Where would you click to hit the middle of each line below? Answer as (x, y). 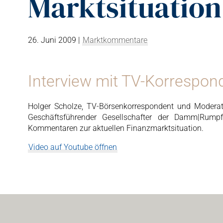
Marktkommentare (115, 40)
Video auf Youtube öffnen (72, 147)
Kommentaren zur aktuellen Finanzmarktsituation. (115, 128)
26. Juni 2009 (52, 40)
